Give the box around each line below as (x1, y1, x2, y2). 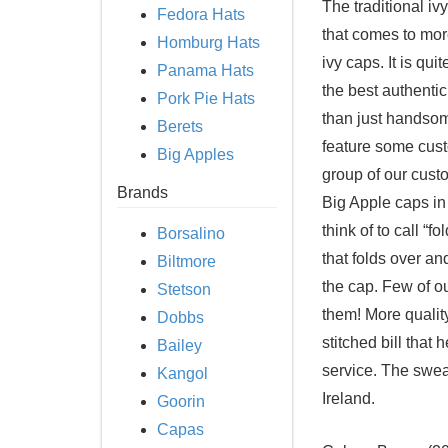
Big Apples (157, 146, 234, 163)
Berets (157, 118, 203, 135)
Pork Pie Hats (157, 90, 255, 107)
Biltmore (157, 253, 216, 270)
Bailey (157, 337, 202, 354)
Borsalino (157, 225, 225, 242)
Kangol (157, 365, 208, 382)
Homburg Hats (157, 34, 260, 51)
